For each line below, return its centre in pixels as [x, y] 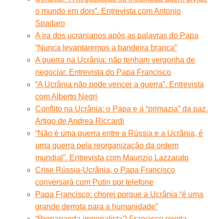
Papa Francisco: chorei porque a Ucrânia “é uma [120, 194]
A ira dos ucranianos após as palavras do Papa [117, 35]
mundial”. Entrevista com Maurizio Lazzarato [112, 157]
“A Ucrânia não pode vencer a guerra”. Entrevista [120, 84]
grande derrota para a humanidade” [97, 206]
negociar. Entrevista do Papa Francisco [103, 72]
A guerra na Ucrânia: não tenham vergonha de [115, 60]
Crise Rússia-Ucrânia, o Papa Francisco [105, 170]
